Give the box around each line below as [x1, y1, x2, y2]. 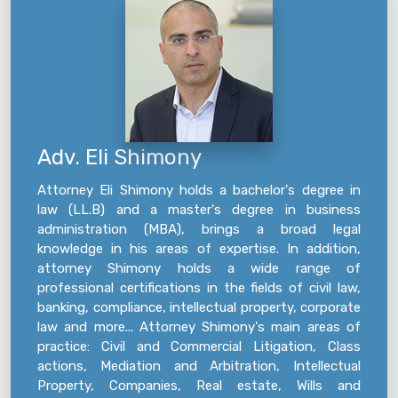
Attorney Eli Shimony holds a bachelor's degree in [37, 182, 361, 198]
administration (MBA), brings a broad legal [37, 221, 361, 237]
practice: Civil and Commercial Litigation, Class [37, 338, 361, 354]
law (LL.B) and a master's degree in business [37, 202, 361, 218]
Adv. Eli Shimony [37, 145, 202, 170]
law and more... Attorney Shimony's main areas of [37, 319, 361, 335]
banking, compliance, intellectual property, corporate [37, 299, 361, 315]
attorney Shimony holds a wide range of [37, 260, 361, 276]
